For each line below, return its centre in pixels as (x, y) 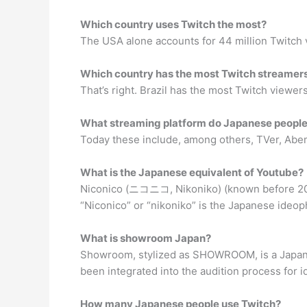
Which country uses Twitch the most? (173, 24)
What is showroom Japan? (146, 238)
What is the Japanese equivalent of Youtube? (192, 172)
